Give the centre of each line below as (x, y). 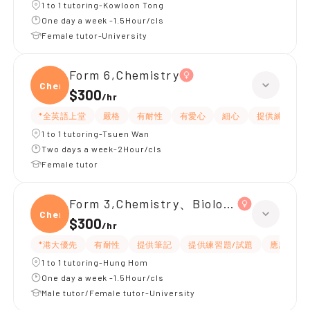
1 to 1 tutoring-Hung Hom (95, 262)
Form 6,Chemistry (125, 75)
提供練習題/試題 (221, 244)
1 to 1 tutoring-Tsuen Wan (96, 134)
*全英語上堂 (63, 116)
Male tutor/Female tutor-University (118, 293)
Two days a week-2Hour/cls (102, 149)
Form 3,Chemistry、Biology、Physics (183, 203)
